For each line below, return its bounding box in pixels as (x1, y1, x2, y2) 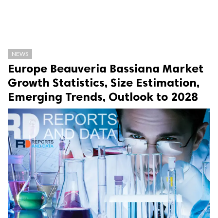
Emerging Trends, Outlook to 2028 (8, 90, 198, 104)
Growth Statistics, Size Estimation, (8, 75, 200, 90)
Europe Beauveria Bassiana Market (8, 61, 203, 75)
